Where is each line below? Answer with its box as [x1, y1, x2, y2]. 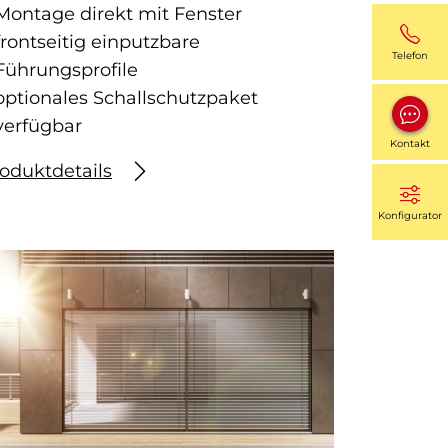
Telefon [392, 49, 428, 62]
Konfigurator [378, 209, 442, 222]
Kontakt [390, 137, 430, 150]
